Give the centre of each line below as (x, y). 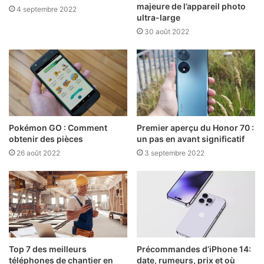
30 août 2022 (167, 31)
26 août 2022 (38, 153)
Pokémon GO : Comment (58, 128)
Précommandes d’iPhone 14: (194, 249)
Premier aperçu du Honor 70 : (195, 128)
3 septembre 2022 (174, 153)
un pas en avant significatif (191, 139)
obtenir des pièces (46, 139)
